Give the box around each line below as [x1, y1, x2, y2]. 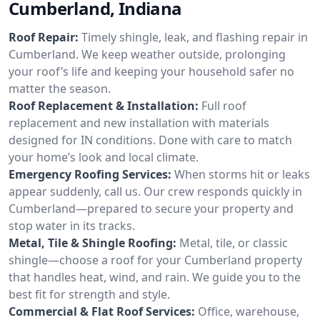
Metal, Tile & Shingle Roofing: [9, 234, 176, 251]
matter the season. [9, 80, 111, 96]
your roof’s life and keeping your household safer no [9, 63, 294, 79]
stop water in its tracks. [9, 217, 135, 234]
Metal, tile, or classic [179, 234, 288, 251]
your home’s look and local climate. [9, 149, 199, 165]
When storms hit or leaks [174, 166, 310, 182]
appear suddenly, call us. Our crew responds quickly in [9, 183, 302, 199]
